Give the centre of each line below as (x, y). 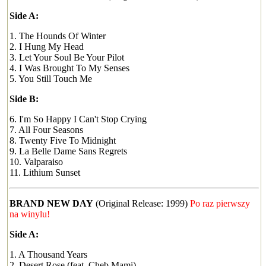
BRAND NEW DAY (51, 203)
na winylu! (30, 214)
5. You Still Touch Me (51, 79)
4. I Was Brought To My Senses (69, 68)
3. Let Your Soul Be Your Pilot (67, 57)
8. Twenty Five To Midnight (63, 140)
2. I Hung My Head (47, 47)
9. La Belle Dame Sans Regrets (68, 151)
